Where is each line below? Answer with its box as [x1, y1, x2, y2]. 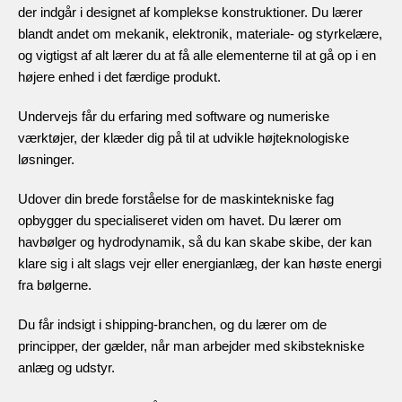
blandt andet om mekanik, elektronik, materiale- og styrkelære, [18, 26, 382, 42]
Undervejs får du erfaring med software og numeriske [18, 109, 329, 125]
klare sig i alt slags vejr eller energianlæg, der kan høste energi [18, 256, 381, 272]
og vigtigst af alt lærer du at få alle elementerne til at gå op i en [18, 48, 376, 64]
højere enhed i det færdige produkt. [18, 69, 221, 85]
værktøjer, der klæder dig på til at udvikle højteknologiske [18, 130, 349, 146]
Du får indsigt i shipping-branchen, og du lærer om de [18, 317, 327, 333]
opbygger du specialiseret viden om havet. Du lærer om [18, 213, 342, 229]
